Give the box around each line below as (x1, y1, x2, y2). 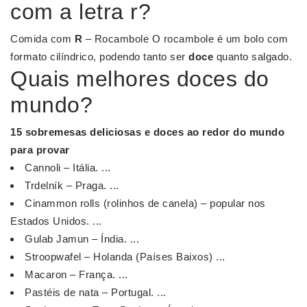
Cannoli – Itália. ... (25, 162, 111, 174)
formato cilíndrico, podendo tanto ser (10, 51, 188, 63)
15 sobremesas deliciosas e (10, 126, 153, 138)
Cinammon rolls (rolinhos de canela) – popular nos (25, 197, 266, 210)
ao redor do (184, 126, 249, 138)
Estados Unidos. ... (10, 215, 102, 228)
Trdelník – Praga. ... (25, 180, 119, 192)
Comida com (10, 33, 75, 45)
